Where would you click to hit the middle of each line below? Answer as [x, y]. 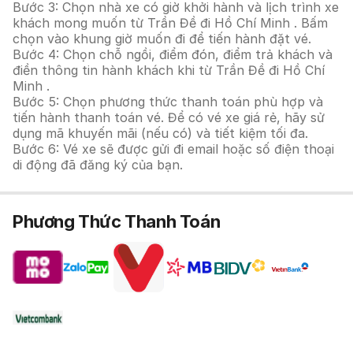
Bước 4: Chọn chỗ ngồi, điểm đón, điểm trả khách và [173, 54]
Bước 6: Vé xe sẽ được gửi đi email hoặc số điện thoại [173, 149]
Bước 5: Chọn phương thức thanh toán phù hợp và [168, 102]
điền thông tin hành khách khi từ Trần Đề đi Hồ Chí [169, 70]
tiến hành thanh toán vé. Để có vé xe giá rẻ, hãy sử [169, 117]
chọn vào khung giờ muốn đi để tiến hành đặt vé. [162, 39]
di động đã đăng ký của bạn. [98, 165]
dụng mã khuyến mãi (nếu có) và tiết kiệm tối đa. [160, 133]
